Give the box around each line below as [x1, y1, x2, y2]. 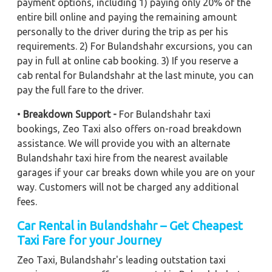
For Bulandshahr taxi [117, 108, 211, 120]
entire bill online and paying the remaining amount [17, 11, 237, 22]
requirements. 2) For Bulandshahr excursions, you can [17, 40, 253, 52]
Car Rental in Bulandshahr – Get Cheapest [17, 218, 243, 233]
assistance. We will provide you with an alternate [17, 137, 230, 149]
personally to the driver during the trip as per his [17, 25, 228, 37]
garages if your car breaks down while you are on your [17, 166, 255, 178]
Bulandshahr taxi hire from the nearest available [17, 152, 228, 163]
